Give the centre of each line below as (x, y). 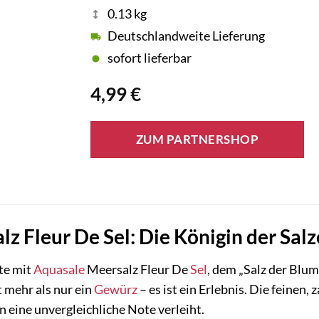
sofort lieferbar (150, 58)
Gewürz (116, 289)
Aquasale (59, 269)
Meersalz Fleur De (137, 269)
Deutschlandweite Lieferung (186, 36)
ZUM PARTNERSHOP (197, 140)
